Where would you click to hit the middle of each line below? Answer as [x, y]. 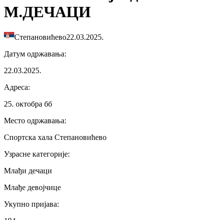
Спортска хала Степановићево [55, 137]
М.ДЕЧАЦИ [47, 12]
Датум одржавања [34, 54]
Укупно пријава [30, 204]
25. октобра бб [28, 104]
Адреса [16, 87]
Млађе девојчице [32, 187]
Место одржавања [34, 120]
